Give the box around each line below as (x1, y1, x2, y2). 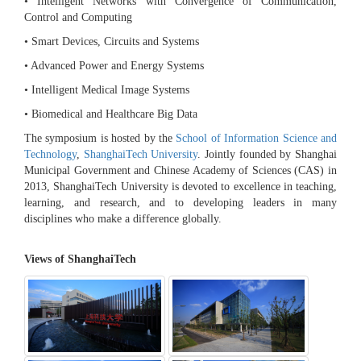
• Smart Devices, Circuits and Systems (24, 35, 199, 48)
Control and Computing (24, 11, 132, 24)
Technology (24, 148, 77, 161)
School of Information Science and (176, 132, 338, 145)
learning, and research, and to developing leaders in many (24, 197, 337, 210)
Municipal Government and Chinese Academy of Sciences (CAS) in (24, 164, 337, 177)
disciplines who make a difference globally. (24, 213, 222, 226)
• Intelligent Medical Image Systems (24, 84, 189, 97)
